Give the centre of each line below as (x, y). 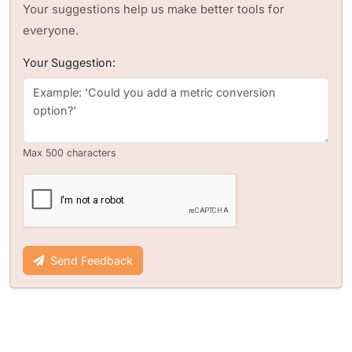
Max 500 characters (70, 153)
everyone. (51, 31)
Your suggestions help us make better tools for (154, 10)
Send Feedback (92, 261)
